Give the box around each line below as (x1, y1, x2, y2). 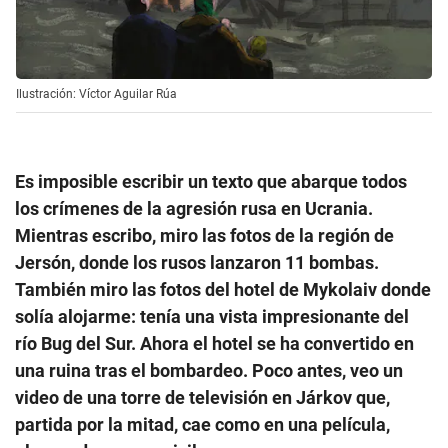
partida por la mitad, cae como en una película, (15, 413, 390, 435)
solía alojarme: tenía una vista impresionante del (15, 305, 409, 327)
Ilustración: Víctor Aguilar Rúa (16, 86, 177, 101)
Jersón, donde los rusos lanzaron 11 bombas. (15, 251, 379, 273)
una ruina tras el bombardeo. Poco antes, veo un (15, 359, 403, 381)
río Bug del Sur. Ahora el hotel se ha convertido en (15, 332, 414, 354)
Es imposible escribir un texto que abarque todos (15, 170, 407, 192)
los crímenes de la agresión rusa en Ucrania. (15, 197, 373, 219)
